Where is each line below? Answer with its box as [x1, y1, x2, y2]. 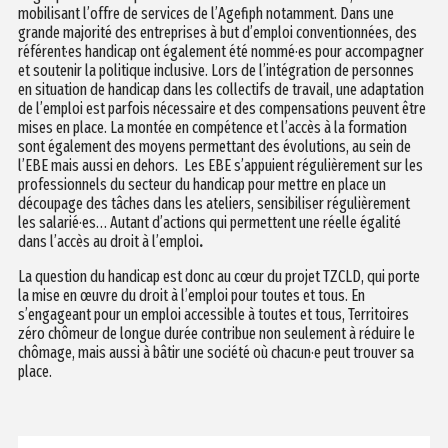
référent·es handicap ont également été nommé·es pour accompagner [17, 41, 424, 61]
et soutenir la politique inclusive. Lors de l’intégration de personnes [17, 60, 414, 80]
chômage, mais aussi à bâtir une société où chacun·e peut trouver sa [17, 342, 414, 362]
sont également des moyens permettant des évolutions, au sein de [17, 136, 411, 156]
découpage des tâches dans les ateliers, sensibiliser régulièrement [17, 193, 410, 213]
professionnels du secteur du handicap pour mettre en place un [17, 174, 386, 194]
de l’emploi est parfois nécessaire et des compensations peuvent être [17, 98, 426, 118]
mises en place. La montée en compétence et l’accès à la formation [17, 117, 407, 137]
